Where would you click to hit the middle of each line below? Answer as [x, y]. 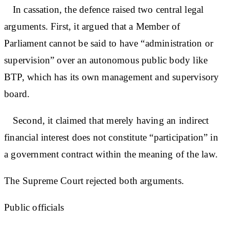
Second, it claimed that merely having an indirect [107, 120]
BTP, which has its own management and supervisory [112, 77]
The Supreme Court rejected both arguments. [94, 180]
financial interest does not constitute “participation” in [111, 137]
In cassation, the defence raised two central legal [104, 9]
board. [17, 94]
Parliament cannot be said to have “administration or [109, 43]
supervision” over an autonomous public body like [106, 60]
